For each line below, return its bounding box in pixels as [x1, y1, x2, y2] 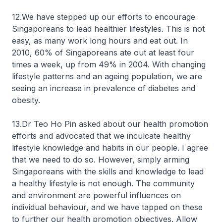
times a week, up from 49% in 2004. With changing [12, 59, 206, 69]
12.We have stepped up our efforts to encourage [12, 12, 195, 22]
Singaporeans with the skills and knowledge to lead [12, 166, 204, 176]
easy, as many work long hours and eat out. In [12, 36, 188, 46]
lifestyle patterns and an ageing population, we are [12, 71, 202, 81]
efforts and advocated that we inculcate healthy [12, 131, 191, 141]
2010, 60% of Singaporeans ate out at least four [12, 48, 194, 57]
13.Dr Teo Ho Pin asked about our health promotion [12, 119, 208, 129]
